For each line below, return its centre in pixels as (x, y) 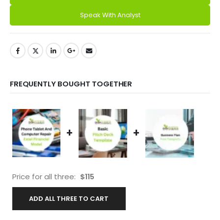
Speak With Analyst (110, 15)
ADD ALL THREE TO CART (69, 198)
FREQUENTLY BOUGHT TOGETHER (71, 83)
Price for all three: (45, 176)
